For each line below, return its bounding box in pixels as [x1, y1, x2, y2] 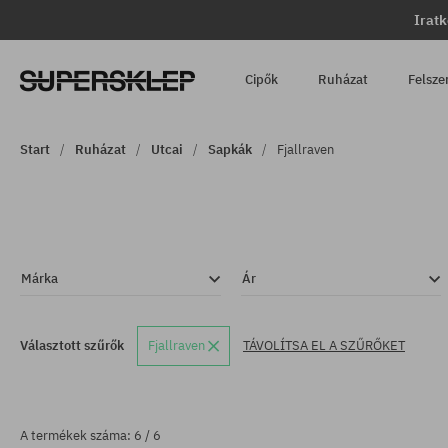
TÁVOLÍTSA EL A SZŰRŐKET [243, 337, 405, 354]
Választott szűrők [20, 337, 124, 354]
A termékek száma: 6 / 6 [20, 427, 161, 444]
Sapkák [208, 141, 252, 158]
